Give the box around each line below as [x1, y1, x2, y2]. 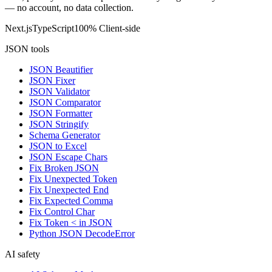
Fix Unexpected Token [29, 173, 117, 184]
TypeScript [32, 22, 74, 33]
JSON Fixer [29, 75, 75, 86]
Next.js [5, 22, 32, 33]
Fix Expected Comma [29, 195, 113, 206]
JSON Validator [29, 86, 90, 97]
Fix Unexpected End [29, 184, 109, 195]
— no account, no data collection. [5, 2, 134, 13]
